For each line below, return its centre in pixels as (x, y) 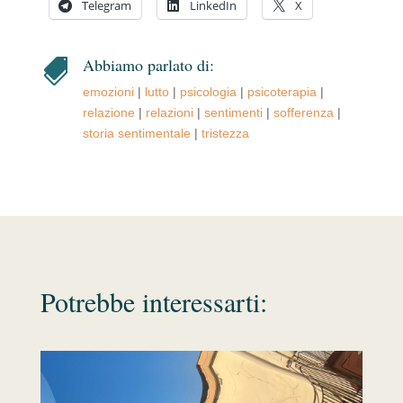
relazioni (169, 113)
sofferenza (303, 113)
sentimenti (233, 113)
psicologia (208, 92)
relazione (108, 113)
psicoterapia (282, 92)
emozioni (108, 92)
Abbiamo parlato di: (148, 65)
